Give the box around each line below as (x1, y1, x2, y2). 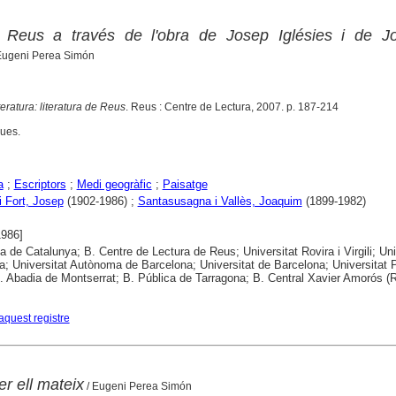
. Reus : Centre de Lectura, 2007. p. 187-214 (125, 101, 339, 114)
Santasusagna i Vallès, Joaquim (137, 194, 302, 209)
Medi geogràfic (76, 178, 152, 192)
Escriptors (13, 178, 66, 192)
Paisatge (162, 178, 208, 192)
